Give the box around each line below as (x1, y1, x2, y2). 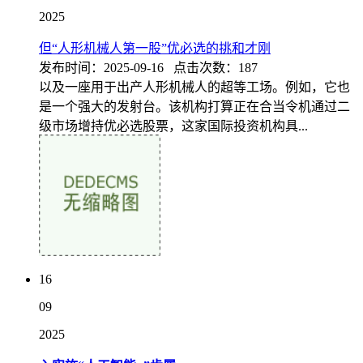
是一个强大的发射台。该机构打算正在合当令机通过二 (39, 100, 350, 113)
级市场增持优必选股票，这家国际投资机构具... (39, 119, 308, 133)
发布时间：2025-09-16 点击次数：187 (39, 61, 258, 75)
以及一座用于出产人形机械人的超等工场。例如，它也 (39, 80, 350, 94)
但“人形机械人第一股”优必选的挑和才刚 (39, 41, 271, 55)
